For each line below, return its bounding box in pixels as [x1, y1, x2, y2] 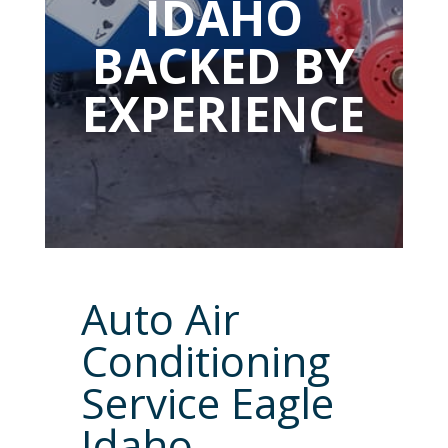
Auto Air [80, 290, 240, 348]
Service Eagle [80, 374, 334, 432]
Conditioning [80, 332, 330, 390]
